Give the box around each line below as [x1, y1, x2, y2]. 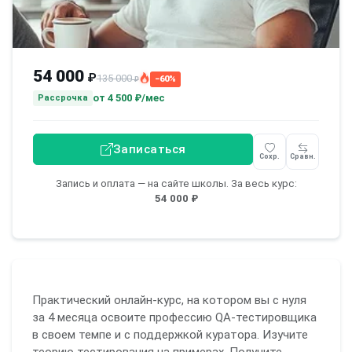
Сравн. [289, 152, 316, 160]
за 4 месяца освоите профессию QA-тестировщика [31, 310, 317, 325]
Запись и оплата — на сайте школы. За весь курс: [55, 177, 297, 189]
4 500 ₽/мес [107, 92, 165, 104]
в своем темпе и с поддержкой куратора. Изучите [31, 328, 308, 343]
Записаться [112, 141, 186, 156]
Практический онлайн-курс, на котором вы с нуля [31, 293, 306, 308]
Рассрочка [37, 92, 88, 103]
